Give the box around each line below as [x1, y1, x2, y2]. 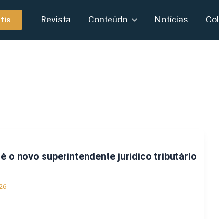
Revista [41, 14, 71, 24]
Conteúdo [88, 14, 128, 24]
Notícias [155, 14, 189, 24]
